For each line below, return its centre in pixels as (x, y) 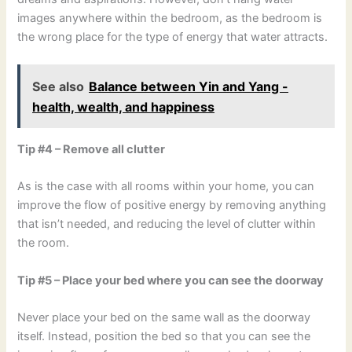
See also (59, 86)
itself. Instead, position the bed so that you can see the (164, 336)
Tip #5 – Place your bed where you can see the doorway (171, 280)
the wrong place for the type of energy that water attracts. (173, 37)
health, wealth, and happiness (124, 106)
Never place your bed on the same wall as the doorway (164, 317)
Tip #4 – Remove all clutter (92, 149)
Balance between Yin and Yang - (189, 86)
